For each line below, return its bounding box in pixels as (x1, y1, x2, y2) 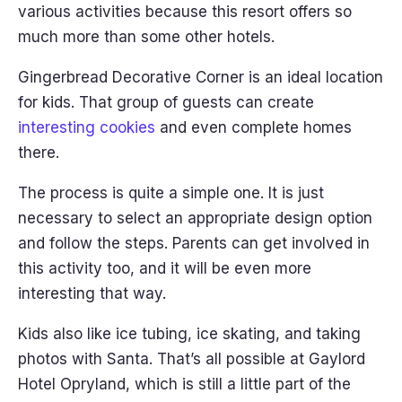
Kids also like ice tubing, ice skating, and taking (18, 325, 361, 343)
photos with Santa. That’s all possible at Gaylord (18, 350, 365, 368)
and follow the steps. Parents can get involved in (18, 234, 370, 252)
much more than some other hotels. (18, 28, 279, 46)
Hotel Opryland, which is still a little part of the (18, 375, 351, 393)
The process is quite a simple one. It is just (18, 184, 324, 202)
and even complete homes (155, 118, 352, 136)
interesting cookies (18, 118, 155, 136)
